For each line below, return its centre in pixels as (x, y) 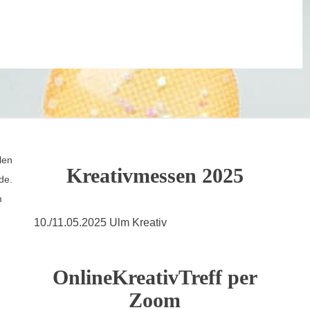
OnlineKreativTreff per (155, 277)
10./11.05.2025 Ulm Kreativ (100, 222)
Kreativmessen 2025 (155, 175)
